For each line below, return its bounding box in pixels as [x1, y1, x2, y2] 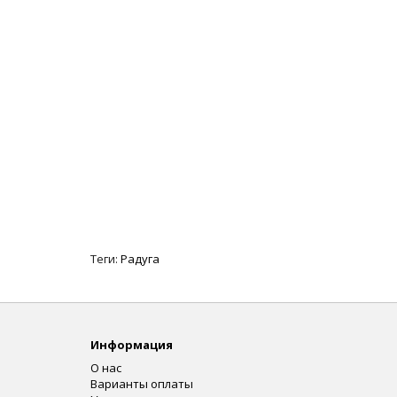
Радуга [121, 250, 160, 267]
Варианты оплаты [90, 375, 193, 392]
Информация [90, 336, 173, 353]
